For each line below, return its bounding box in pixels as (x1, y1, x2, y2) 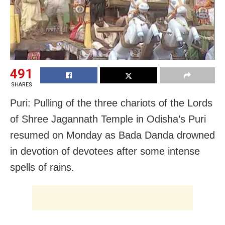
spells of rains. (10, 162, 74, 173)
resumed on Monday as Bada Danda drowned (10, 130, 215, 141)
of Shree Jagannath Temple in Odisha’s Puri (10, 114, 206, 125)
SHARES (11, 81, 32, 88)
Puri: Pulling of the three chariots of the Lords (10, 97, 212, 109)
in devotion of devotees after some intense (10, 146, 200, 157)
